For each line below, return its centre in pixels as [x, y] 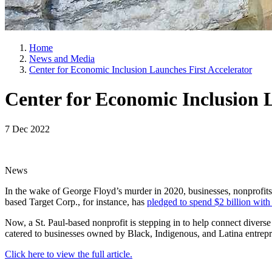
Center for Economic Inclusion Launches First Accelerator [141, 70]
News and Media [62, 59]
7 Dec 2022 [27, 129]
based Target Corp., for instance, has [76, 202]
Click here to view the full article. [69, 254]
